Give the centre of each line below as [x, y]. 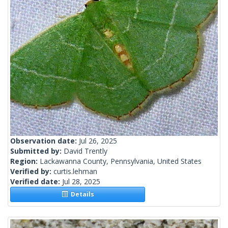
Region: [25, 161]
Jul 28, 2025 [81, 182]
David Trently [85, 151]
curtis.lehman [75, 172]
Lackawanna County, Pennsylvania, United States [121, 161]
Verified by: [32, 172]
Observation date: [45, 141]
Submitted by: [37, 151]
